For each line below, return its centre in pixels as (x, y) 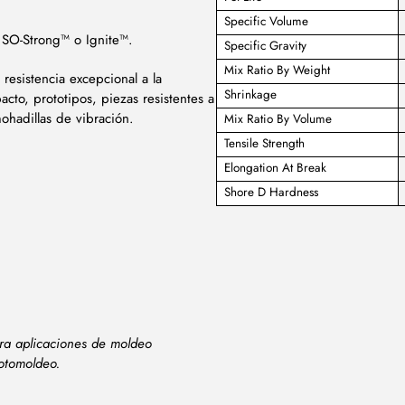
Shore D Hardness (271, 193)
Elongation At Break (275, 168)
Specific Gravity (265, 46)
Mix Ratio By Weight (277, 71)
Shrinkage (250, 95)
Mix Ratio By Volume (278, 119)
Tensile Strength (264, 144)
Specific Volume (266, 22)
